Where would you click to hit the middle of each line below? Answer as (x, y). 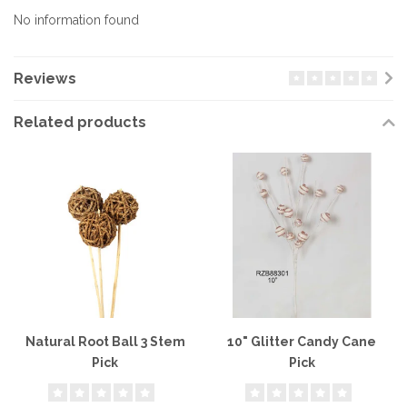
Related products (80, 123)
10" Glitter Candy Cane (302, 341)
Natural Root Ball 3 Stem (105, 341)
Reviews (45, 79)
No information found (76, 20)
